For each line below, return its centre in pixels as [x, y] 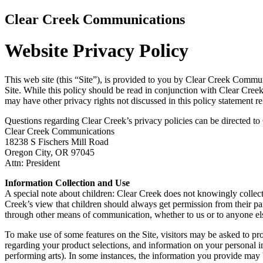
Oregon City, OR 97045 [50, 152]
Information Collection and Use [67, 183]
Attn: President [32, 163]
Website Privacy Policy [97, 51]
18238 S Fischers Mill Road [57, 141]
